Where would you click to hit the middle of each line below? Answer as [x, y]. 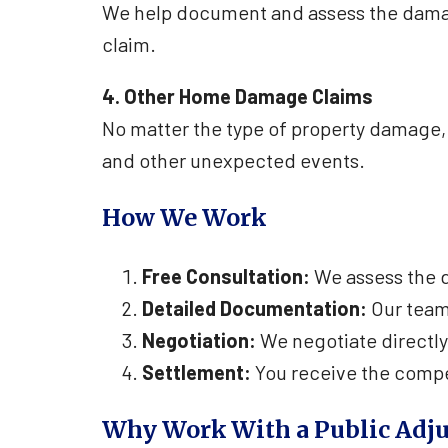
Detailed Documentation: [254, 307]
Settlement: [196, 371]
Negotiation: [199, 339]
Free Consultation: [226, 275]
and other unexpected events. [233, 159]
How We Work [184, 218]
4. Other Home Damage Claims [237, 95]
